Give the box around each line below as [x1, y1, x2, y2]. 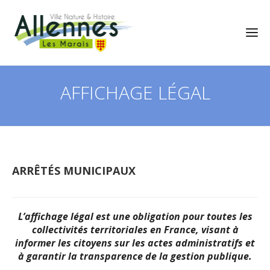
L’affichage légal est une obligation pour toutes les [17, 209, 253, 223]
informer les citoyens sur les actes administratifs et [15, 236, 255, 250]
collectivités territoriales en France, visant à [31, 222, 239, 236]
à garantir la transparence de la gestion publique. [18, 249, 252, 263]
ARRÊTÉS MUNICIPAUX [12, 163, 136, 178]
